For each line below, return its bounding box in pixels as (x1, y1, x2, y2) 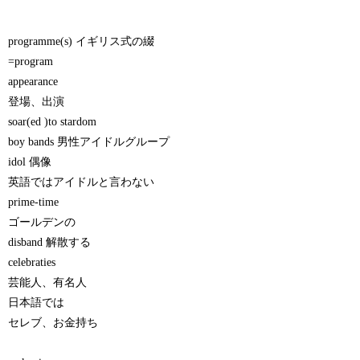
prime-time (8, 195, 59, 208)
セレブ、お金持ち (8, 316, 99, 329)
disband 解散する (8, 235, 92, 248)
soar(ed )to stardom (8, 115, 97, 128)
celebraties (8, 256, 56, 268)
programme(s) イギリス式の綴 (8, 35, 155, 47)
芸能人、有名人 (8, 276, 88, 288)
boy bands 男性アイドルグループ (8, 135, 170, 148)
